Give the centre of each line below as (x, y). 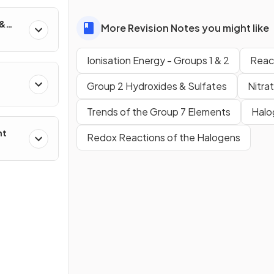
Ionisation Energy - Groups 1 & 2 (158, 60)
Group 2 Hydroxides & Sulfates (157, 86)
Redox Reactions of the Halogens (164, 137)
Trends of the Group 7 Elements (159, 112)
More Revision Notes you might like (185, 28)
